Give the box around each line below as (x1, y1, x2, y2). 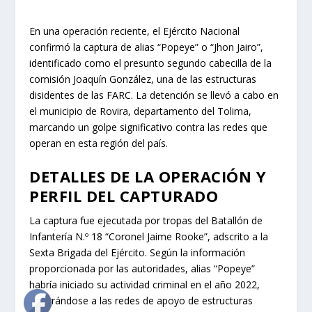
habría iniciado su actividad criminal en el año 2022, (29, 278, 260, 292)
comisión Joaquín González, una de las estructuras (29, 72, 257, 86)
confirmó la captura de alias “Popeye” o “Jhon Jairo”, (29, 40, 264, 54)
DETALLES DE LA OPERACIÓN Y (29, 166, 267, 187)
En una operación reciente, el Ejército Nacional (29, 24, 240, 38)
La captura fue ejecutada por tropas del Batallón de (29, 214, 263, 228)
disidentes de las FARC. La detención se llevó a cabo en (29, 88, 279, 102)
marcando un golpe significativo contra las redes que (29, 120, 268, 134)
